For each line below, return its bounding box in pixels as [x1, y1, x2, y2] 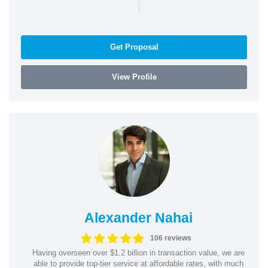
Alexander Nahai [84, 209, 193, 226]
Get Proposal [109, 42, 159, 51]
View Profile [111, 72, 157, 81]
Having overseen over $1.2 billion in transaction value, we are [32, 248, 245, 257]
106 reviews [150, 234, 191, 242]
